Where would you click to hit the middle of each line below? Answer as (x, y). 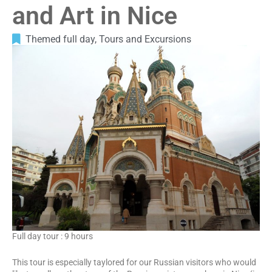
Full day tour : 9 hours (53, 236)
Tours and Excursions (145, 39)
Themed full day (60, 39)
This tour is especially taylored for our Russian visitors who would (134, 262)
